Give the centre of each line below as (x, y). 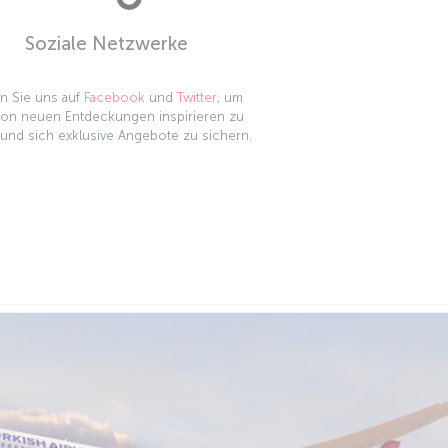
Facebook (114, 97)
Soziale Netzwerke (106, 43)
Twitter (196, 97)
